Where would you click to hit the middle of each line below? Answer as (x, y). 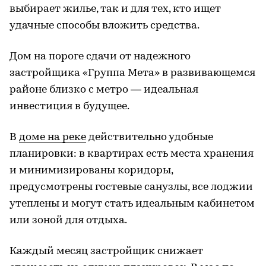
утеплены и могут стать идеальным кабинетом (132, 204)
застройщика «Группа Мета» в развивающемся (132, 73)
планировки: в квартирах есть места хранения (132, 154)
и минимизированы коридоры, (91, 171)
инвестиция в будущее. (69, 107)
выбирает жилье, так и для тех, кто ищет (115, 9)
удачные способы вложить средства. (104, 26)
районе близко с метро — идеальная (104, 90)
